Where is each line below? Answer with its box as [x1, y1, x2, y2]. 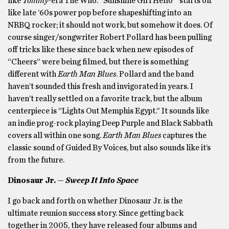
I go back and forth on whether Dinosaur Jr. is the [8, 197, 182, 205]
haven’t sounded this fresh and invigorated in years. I [8, 82, 193, 90]
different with [8, 70, 58, 78]
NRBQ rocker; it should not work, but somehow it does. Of [8, 21, 213, 29]
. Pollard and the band [116, 70, 194, 78]
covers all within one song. [8, 131, 103, 140]
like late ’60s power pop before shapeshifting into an [8, 9, 192, 17]
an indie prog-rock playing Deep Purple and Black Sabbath [8, 119, 213, 127]
